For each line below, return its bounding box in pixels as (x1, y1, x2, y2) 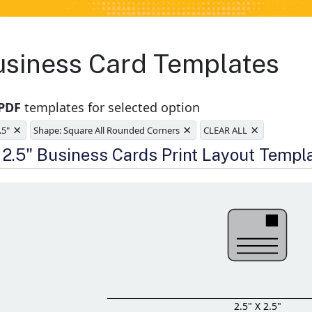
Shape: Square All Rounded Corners (33, 124, 180, 137)
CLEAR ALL (203, 124, 248, 137)
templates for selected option (21, 99, 201, 116)
